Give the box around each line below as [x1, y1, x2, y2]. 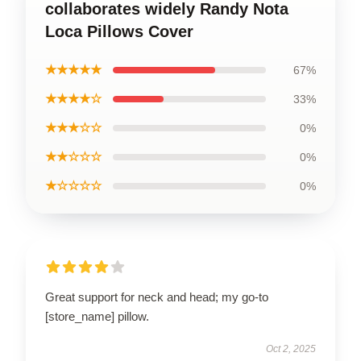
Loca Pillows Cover [45, 23, 193, 40]
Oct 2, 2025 [266, 343, 316, 355]
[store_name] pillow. [45, 309, 149, 323]
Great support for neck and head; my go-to [45, 290, 268, 304]
